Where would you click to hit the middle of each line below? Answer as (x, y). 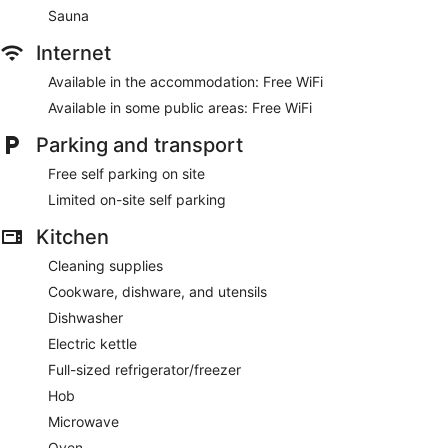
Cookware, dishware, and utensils (157, 291)
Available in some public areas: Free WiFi (180, 107)
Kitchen (72, 236)
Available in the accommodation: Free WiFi (185, 81)
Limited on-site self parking (137, 199)
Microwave (83, 421)
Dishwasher (85, 317)
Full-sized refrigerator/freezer (144, 369)
